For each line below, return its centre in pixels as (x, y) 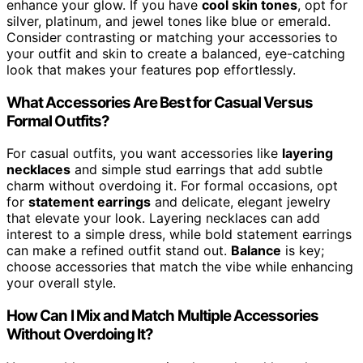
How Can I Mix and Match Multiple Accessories (162, 315)
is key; (303, 251)
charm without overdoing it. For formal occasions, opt (172, 186)
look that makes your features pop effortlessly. (151, 69)
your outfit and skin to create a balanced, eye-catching (176, 53)
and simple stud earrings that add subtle (196, 170)
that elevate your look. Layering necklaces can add (163, 218)
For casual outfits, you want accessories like (144, 154)
